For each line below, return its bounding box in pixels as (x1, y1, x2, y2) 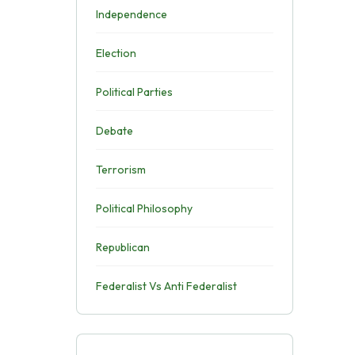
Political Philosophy (95, 201, 193, 216)
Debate (95, 124, 133, 138)
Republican (95, 240, 150, 254)
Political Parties (95, 85, 173, 99)
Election (95, 46, 136, 60)
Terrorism (95, 162, 146, 177)
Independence (95, 7, 167, 21)
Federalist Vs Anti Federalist (95, 279, 237, 293)
